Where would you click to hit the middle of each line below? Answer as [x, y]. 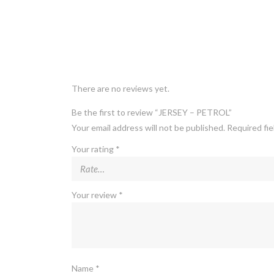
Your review [95, 194]
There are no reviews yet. [120, 88]
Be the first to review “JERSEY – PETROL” [152, 112]
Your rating [94, 149]
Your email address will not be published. [148, 127]
